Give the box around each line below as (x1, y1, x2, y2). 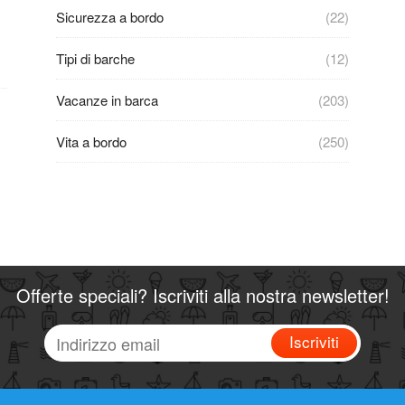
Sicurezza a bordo (56, 7, 164, 26)
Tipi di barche (56, 49, 135, 68)
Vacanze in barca (56, 90, 158, 109)
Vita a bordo (56, 132, 127, 151)
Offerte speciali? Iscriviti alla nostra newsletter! (15, 282, 390, 308)
